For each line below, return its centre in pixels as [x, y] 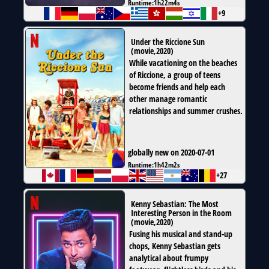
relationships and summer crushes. [186, 111]
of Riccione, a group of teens [175, 75]
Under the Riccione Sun [168, 42]
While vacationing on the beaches [183, 63]
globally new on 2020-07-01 [171, 153]
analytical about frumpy [169, 258]
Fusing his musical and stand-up [181, 234]
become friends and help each [177, 87]
